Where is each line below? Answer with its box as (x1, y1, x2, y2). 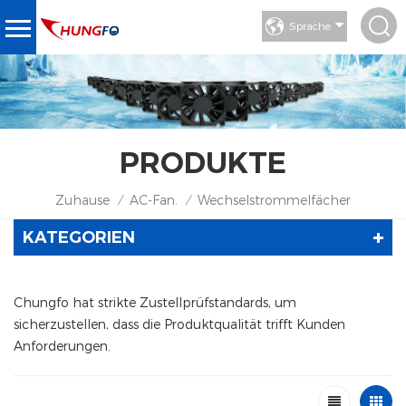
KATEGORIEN (23, 227, 135, 247)
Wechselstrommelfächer (198, 191, 351, 208)
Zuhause (55, 191, 110, 208)
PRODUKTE (120, 144, 286, 180)
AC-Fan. (130, 191, 178, 208)
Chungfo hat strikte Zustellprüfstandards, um (14, 294, 296, 310)
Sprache (289, 19, 331, 32)
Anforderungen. (14, 337, 111, 353)
